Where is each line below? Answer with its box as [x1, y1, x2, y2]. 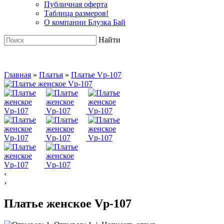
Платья [39, 70, 63, 79]
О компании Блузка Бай [44, 17, 125, 26]
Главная [4, 70, 31, 79]
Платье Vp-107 [71, 70, 121, 79]
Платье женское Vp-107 [4, 197, 131, 210]
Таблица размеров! [44, 8, 108, 17]
